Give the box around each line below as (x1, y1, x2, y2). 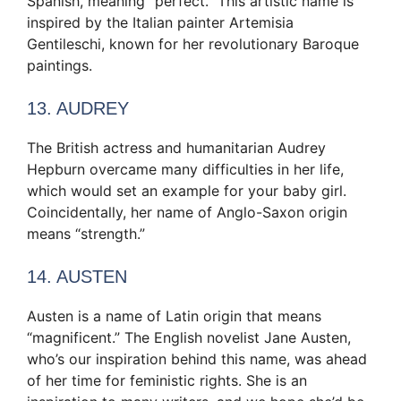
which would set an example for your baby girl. (27, 182, 346, 200)
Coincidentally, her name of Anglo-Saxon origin (27, 203, 347, 222)
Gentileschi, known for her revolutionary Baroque (27, 35, 359, 54)
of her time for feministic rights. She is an (27, 371, 307, 390)
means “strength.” (27, 225, 145, 243)
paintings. (27, 56, 92, 75)
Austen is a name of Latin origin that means (27, 307, 321, 326)
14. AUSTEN (27, 267, 127, 287)
